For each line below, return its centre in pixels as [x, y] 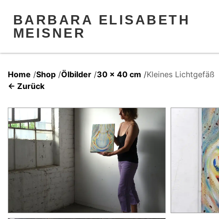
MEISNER [49, 33]
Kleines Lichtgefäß [181, 74]
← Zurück [26, 86]
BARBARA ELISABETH [102, 20]
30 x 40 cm [119, 74]
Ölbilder [76, 74]
